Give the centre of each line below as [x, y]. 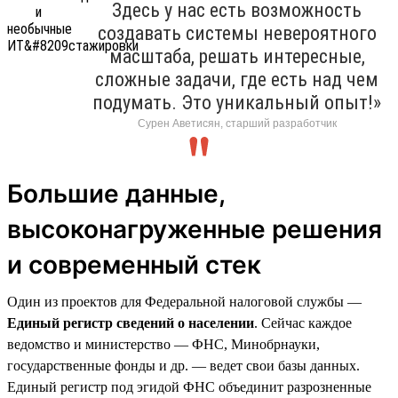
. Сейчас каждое [303, 322]
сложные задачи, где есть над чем [237, 79]
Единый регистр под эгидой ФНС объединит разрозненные [189, 386]
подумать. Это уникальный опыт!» [237, 102]
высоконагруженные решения [195, 229]
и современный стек [134, 264]
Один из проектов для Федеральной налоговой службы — [184, 301]
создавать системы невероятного [237, 33]
